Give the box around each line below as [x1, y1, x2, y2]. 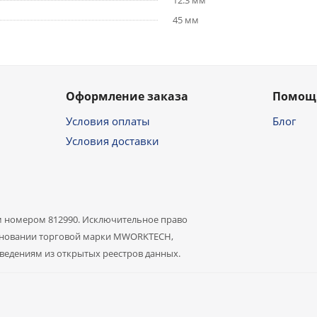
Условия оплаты [65, 114, 150, 129]
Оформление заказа [65, 88, 188, 105]
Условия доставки [65, 134, 159, 149]
